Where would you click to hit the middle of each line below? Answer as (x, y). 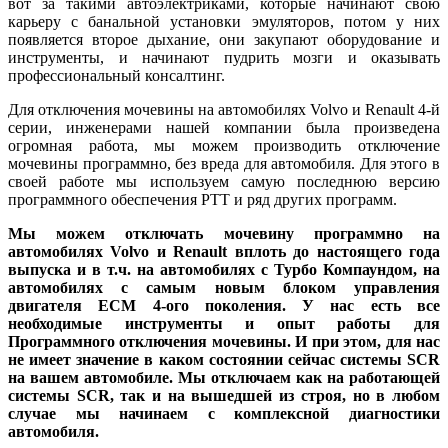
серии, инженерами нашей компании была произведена (224, 128)
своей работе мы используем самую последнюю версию (224, 182)
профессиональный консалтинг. (116, 76)
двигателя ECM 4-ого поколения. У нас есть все (224, 306)
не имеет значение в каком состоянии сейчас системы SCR (224, 360)
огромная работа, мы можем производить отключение (224, 146)
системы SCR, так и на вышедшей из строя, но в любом (224, 396)
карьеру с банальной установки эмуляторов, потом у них (224, 22)
